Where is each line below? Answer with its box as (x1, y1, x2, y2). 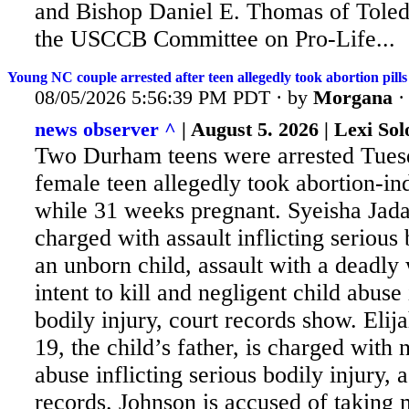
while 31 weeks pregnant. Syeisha (35, 197, 362, 225)
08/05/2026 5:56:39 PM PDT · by (35, 85, 313, 109)
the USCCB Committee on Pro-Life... (35, 26, 395, 53)
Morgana (313, 85, 393, 109)
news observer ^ (35, 118, 176, 142)
